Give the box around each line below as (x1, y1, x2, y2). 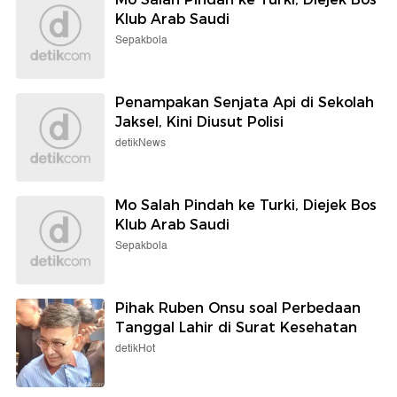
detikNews (115, 134, 166, 152)
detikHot (115, 339, 155, 357)
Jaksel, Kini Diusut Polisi (115, 113, 284, 130)
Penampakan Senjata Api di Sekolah (115, 93, 374, 111)
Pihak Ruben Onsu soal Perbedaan (115, 299, 361, 316)
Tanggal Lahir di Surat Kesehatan (115, 318, 357, 336)
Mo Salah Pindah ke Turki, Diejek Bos (115, 196, 377, 214)
